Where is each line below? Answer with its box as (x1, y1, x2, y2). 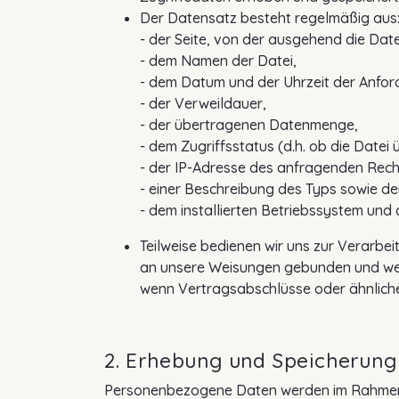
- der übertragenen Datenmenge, (140, 116, 358, 134)
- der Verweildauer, (140, 94, 266, 113)
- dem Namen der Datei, (140, 52, 297, 70)
